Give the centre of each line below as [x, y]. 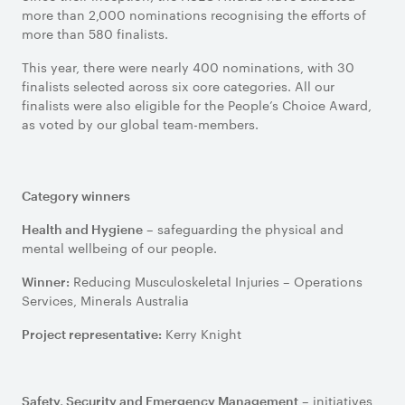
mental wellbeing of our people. [121, 248]
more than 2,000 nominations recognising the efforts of [194, 14]
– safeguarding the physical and [243, 229]
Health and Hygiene [82, 229]
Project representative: [92, 334]
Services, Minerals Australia [109, 300]
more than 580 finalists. [97, 33]
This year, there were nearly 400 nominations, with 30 [188, 67]
